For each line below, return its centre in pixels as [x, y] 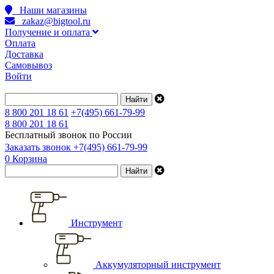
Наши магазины [50, 10]
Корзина [30, 159]
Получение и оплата [49, 32]
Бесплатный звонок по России [68, 135]
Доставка [24, 54]
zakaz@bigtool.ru [53, 21]
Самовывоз [28, 65]
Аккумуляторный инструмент [157, 265]
